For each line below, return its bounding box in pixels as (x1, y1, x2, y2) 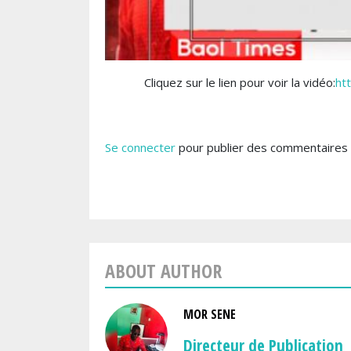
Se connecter (105, 139, 175, 155)
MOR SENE (183, 305, 236, 323)
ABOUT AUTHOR (105, 257, 222, 284)
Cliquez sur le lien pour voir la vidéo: (144, 74, 335, 90)
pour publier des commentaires (175, 139, 348, 155)
